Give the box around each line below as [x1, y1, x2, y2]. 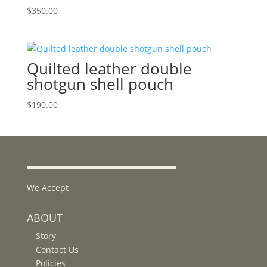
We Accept [26, 182, 69, 194]
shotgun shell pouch [26, 73, 173, 95]
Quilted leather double [26, 58, 192, 80]
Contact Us [35, 244, 79, 256]
